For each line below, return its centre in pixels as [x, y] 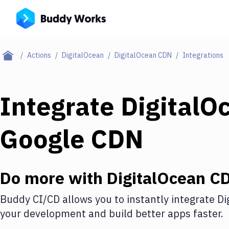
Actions [39, 55]
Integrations [203, 55]
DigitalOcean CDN [143, 55]
